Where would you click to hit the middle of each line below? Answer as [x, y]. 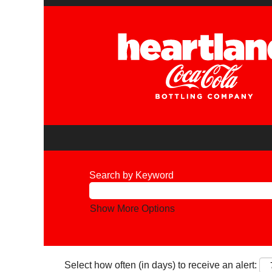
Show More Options [132, 209]
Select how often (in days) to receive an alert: [161, 265]
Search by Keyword [131, 175]
